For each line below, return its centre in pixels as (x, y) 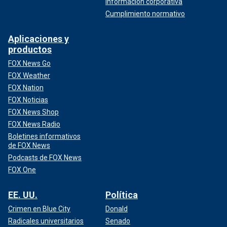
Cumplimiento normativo (145, 13)
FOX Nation (26, 87)
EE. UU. (23, 195)
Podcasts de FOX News (45, 157)
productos (30, 49)
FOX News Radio (34, 124)
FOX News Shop (33, 112)
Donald (117, 209)
